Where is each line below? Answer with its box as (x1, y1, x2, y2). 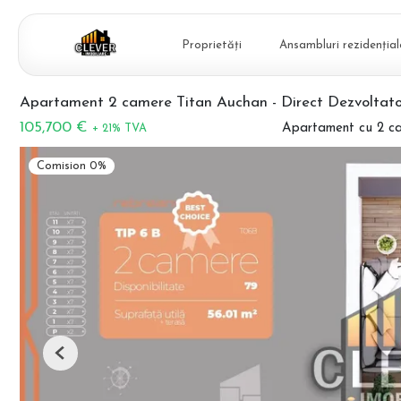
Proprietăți (182, 38, 242, 51)
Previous (59, 354, 105, 366)
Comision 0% (37, 160, 107, 173)
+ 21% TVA (92, 123, 147, 134)
